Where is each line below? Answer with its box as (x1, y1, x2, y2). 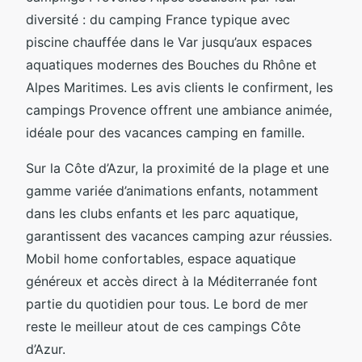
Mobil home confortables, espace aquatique (26, 250, 296, 267)
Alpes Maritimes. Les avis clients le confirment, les (26, 78, 333, 95)
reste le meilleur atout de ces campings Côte (26, 318, 301, 335)
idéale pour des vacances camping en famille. (26, 124, 305, 141)
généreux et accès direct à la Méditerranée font (26, 272, 318, 289)
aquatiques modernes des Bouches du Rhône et (26, 56, 317, 73)
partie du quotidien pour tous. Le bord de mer (26, 295, 308, 312)
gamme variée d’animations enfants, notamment (26, 182, 318, 199)
